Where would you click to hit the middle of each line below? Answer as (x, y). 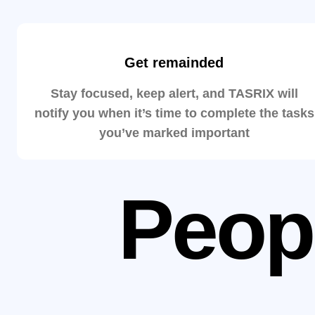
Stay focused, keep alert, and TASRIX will (174, 94)
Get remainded (174, 63)
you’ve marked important (174, 133)
